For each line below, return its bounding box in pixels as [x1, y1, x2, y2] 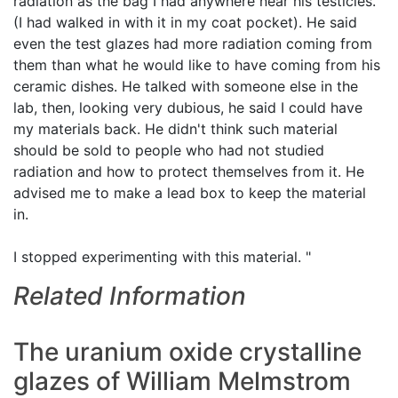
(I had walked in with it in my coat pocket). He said [13, 13, 357, 31]
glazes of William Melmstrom [13, 366, 351, 396]
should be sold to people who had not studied [13, 141, 324, 159]
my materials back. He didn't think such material [13, 120, 338, 138]
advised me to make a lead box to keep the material [13, 184, 366, 202]
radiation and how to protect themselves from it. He [13, 163, 364, 180]
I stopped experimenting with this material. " [13, 248, 311, 266]
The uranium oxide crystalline [13, 337, 362, 367]
